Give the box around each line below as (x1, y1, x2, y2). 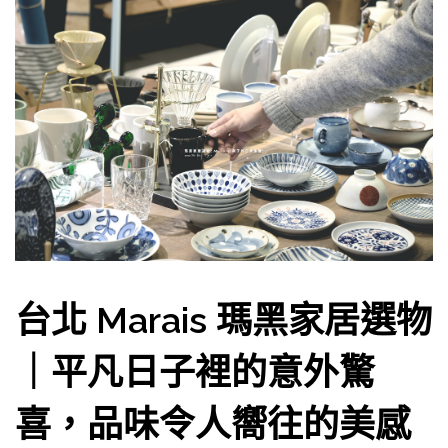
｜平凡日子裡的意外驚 (15, 350, 375, 393)
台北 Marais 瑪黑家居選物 (15, 298, 432, 341)
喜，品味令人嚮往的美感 (15, 402, 411, 445)
